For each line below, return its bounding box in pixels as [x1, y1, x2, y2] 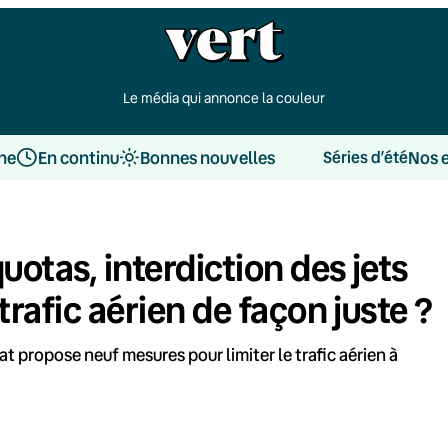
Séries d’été [322, 146, 408, 168]
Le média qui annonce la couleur [123, 88, 325, 107]
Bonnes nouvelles [139, 145, 275, 169]
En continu [37, 145, 119, 169]
